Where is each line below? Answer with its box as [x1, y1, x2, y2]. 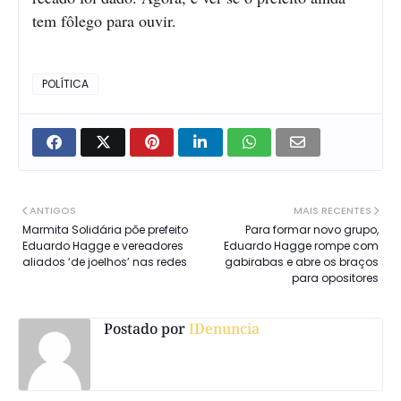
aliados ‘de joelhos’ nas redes [22, 253, 187, 269]
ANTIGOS [30, 202, 76, 218]
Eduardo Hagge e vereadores [22, 237, 183, 253]
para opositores [292, 269, 379, 286]
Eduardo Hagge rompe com [224, 237, 379, 253]
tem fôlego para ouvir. [32, 9, 176, 31]
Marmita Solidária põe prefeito [22, 221, 188, 237]
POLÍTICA [42, 75, 89, 91]
